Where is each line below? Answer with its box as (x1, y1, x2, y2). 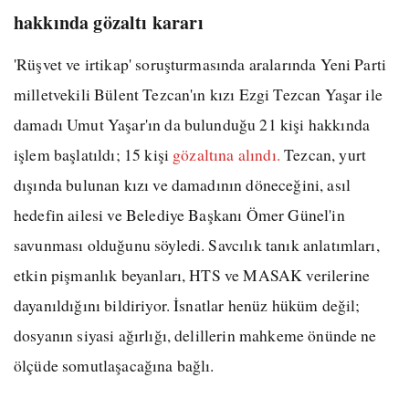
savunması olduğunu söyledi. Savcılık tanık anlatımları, (14, 234, 380, 257)
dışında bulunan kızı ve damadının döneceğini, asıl (14, 173, 351, 196)
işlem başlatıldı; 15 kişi (14, 143, 173, 166)
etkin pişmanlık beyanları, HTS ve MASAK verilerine (14, 264, 371, 287)
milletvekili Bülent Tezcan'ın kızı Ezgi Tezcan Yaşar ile (14, 83, 383, 106)
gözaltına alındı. (173, 143, 280, 166)
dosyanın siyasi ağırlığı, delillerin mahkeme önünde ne (14, 324, 377, 347)
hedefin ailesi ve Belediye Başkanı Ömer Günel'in (14, 204, 345, 226)
